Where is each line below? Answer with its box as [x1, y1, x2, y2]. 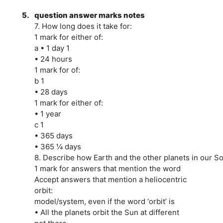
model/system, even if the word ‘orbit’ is [34, 196, 175, 206]
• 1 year [34, 109, 61, 118]
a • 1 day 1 [34, 43, 70, 53]
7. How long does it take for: [34, 21, 132, 31]
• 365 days [34, 130, 73, 140]
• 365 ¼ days [34, 141, 81, 151]
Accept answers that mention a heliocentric [34, 174, 187, 184]
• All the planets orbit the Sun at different [34, 207, 179, 217]
